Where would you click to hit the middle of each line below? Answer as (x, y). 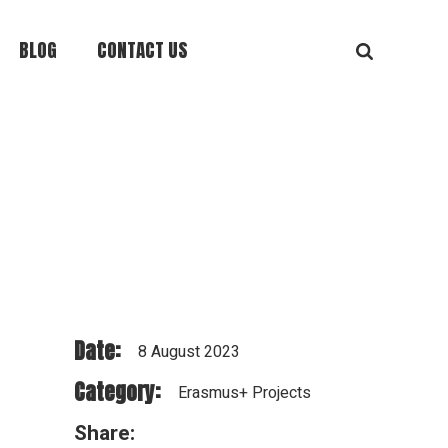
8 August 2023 (188, 352)
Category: (116, 392)
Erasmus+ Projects (244, 393)
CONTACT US (142, 50)
